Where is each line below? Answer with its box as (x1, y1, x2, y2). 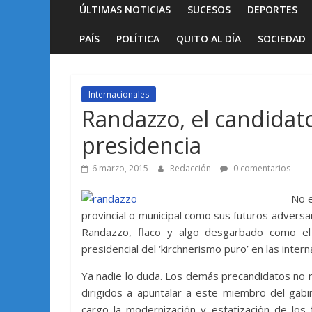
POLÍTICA (116, 31, 159, 45)
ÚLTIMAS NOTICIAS (79, 2, 171, 16)
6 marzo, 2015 (92, 162, 148, 174)
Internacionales (88, 88, 149, 100)
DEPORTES (247, 2, 297, 16)
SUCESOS (187, 2, 231, 16)
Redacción (170, 162, 213, 174)
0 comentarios (231, 162, 290, 174)
